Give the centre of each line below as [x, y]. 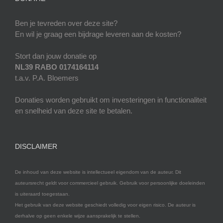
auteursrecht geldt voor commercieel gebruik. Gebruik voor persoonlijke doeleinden [110, 183]
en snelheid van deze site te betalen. [74, 111]
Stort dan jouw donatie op [56, 56]
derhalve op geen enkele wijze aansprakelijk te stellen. [78, 216]
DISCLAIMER [36, 147]
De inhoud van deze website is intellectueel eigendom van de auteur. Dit [98, 172]
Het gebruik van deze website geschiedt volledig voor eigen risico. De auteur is [105, 205]
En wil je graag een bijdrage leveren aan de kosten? [98, 34]
